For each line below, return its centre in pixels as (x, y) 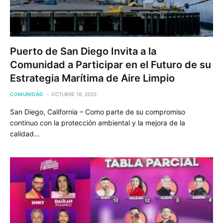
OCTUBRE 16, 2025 (74, 94)
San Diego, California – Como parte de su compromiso (98, 111)
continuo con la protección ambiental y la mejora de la (98, 122)
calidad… (25, 133)
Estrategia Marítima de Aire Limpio (92, 78)
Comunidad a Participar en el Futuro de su (111, 64)
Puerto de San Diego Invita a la (83, 51)
